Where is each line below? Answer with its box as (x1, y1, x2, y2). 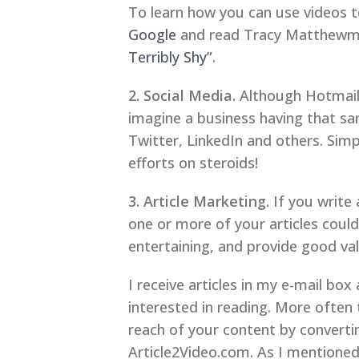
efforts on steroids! (128, 153, 258, 173)
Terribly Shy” (128, 47, 212, 67)
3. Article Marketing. (128, 192, 269, 212)
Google (128, 25, 176, 45)
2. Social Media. (128, 86, 236, 106)
